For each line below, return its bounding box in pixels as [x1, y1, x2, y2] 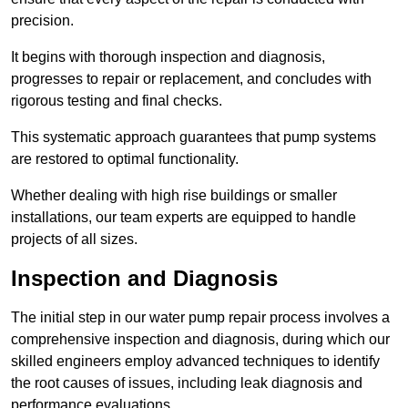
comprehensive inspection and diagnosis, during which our [11, 331, 390, 348]
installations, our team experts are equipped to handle [11, 209, 356, 226]
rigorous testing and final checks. [11, 93, 226, 109]
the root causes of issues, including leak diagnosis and [11, 375, 362, 392]
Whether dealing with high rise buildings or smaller [11, 188, 337, 204]
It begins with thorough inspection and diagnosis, [11, 49, 325, 66]
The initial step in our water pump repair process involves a [11, 310, 390, 326]
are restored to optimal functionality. [11, 151, 242, 168]
